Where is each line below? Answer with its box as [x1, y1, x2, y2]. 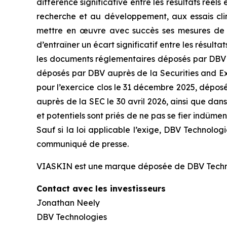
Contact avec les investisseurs [36, 183, 166, 194]
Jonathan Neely [36, 198, 100, 208]
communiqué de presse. [36, 139, 129, 149]
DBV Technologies [36, 212, 107, 222]
